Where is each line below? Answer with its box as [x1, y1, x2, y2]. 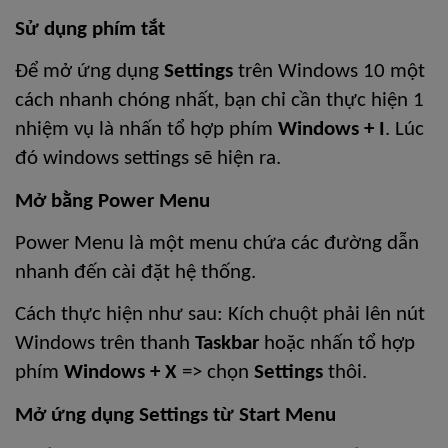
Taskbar [195, 333, 259, 355]
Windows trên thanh [15, 333, 195, 355]
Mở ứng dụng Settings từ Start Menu [15, 404, 336, 426]
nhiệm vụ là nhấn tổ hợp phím [15, 119, 278, 141]
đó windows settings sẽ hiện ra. [15, 148, 281, 170]
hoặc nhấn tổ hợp [259, 333, 415, 355]
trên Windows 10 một [233, 61, 425, 83]
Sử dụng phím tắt [15, 18, 165, 40]
